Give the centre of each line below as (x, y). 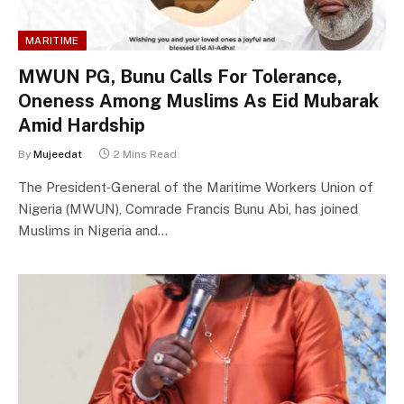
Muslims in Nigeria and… (93, 230)
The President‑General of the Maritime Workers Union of (196, 187)
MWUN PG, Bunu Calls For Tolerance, (180, 76)
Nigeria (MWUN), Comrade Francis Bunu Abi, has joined (188, 208)
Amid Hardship (82, 125)
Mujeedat (58, 154)
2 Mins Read (145, 154)
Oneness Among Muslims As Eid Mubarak (198, 101)
